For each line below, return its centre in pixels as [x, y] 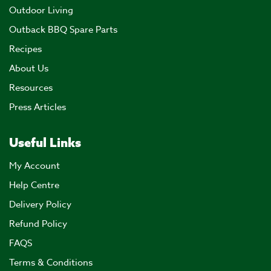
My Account [34, 165]
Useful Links [45, 142]
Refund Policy [38, 224]
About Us [29, 68]
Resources [31, 87]
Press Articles [38, 107]
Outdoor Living [41, 10]
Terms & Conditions [51, 262]
